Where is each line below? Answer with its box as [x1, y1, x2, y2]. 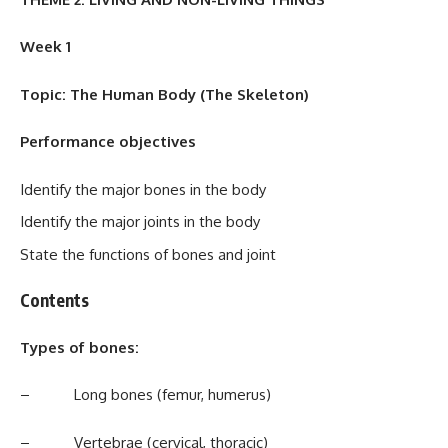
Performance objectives [20, 132, 196, 151]
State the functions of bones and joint [20, 244, 276, 264]
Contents [20, 289, 89, 311]
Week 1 [20, 37, 71, 56]
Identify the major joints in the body [20, 212, 260, 231]
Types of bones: [20, 337, 139, 357]
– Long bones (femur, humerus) [20, 385, 271, 404]
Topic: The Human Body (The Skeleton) [20, 84, 309, 104]
